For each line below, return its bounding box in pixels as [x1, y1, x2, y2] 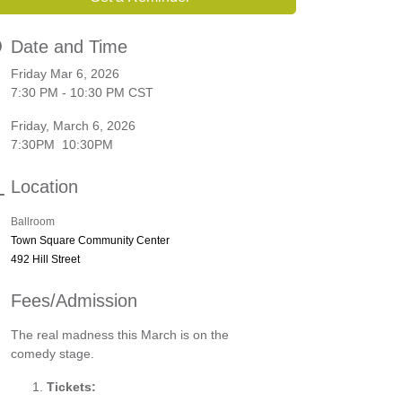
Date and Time [11, 36, 127, 57]
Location [11, 176, 78, 197]
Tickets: [47, 379, 96, 394]
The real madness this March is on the [11, 327, 229, 342]
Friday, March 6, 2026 [11, 118, 135, 133]
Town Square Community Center [11, 233, 172, 247]
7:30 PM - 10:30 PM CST [11, 84, 153, 100]
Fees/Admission [11, 290, 137, 310]
